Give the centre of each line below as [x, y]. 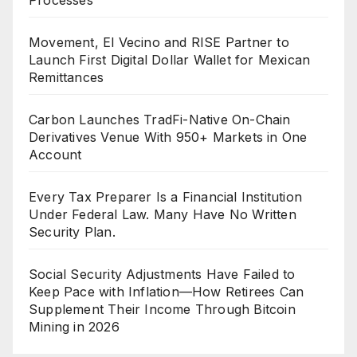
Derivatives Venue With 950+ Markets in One [168, 137]
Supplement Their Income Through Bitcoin [162, 309]
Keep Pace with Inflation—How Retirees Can [167, 291]
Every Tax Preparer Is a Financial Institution [166, 196]
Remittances [67, 77]
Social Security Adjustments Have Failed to [162, 274]
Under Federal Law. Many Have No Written [163, 214]
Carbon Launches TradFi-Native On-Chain [160, 119]
